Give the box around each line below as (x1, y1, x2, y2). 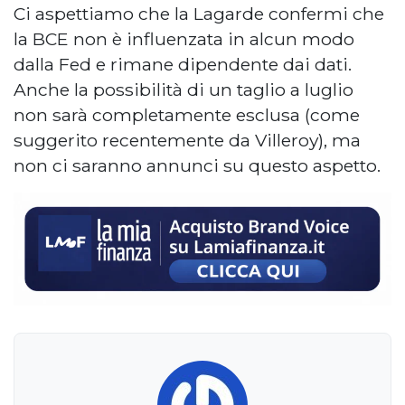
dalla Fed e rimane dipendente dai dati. (14, 52, 352, 75)
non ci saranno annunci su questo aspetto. (14, 154, 381, 176)
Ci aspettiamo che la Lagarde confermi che (14, 2, 384, 24)
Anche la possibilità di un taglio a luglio (14, 78, 353, 100)
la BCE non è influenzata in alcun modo (14, 27, 354, 50)
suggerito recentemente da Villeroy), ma (14, 128, 361, 151)
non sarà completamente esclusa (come (14, 103, 360, 126)
